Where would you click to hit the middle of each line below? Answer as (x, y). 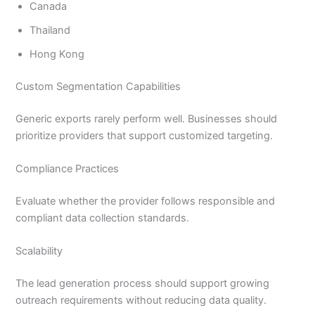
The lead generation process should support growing (143, 283)
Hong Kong (57, 54)
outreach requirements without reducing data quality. (141, 300)
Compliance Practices (67, 168)
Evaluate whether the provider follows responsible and (146, 201)
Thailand (50, 30)
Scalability (39, 251)
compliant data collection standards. (103, 218)
